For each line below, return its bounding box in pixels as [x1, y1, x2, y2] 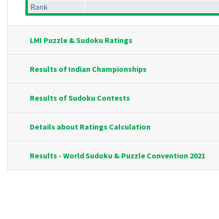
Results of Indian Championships [30, 64, 147, 74]
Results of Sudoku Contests [30, 93, 130, 103]
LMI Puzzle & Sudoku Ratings [30, 35, 132, 45]
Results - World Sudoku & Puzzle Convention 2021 [30, 151, 205, 161]
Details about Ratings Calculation [30, 122, 151, 132]
